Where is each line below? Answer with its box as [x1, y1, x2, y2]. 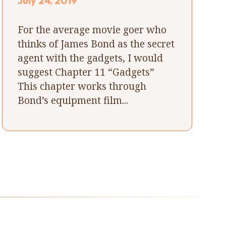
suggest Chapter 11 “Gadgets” [18, 65, 155, 79]
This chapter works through [18, 79, 147, 93]
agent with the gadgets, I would [18, 50, 163, 65]
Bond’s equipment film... [18, 93, 129, 107]
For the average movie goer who [18, 22, 167, 36]
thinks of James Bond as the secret [18, 36, 175, 50]
